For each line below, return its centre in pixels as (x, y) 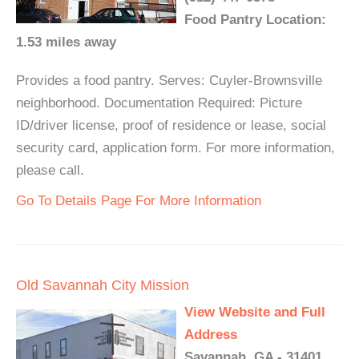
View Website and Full (255, 312)
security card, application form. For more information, (175, 148)
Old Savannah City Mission (103, 285)
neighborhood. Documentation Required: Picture (159, 103)
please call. (50, 170)
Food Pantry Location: (255, 20)
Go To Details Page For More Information (139, 201)
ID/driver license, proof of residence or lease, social (171, 125)
